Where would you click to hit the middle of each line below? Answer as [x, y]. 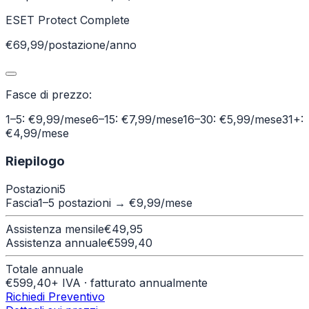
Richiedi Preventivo [55, 296]
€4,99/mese [37, 133]
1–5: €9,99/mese [49, 120]
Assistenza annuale [56, 242]
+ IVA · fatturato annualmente [129, 282]
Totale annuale [44, 269]
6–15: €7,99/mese [137, 120]
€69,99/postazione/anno [71, 45]
